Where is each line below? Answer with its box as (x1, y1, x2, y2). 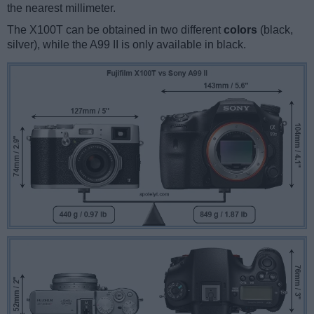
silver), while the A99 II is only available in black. (7, 39, 246, 51)
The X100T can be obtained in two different (7, 24, 224, 36)
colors (224, 24, 257, 36)
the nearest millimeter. (7, 2, 116, 15)
